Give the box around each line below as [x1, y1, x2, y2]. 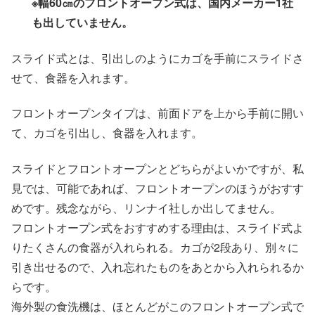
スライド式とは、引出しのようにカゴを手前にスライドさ [11, 49, 304, 66]
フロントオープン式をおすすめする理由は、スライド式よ [11, 219, 304, 236]
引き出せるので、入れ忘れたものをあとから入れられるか [11, 258, 304, 275]
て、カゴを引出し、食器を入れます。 [11, 124, 202, 141]
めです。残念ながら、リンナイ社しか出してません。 [11, 199, 281, 216]
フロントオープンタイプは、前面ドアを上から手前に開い [11, 105, 304, 122]
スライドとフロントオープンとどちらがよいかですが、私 [11, 160, 304, 176]
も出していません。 [32, 14, 134, 31]
